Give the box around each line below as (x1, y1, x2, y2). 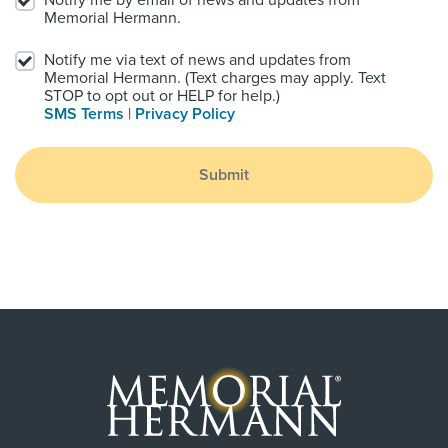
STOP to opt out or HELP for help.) (44, 86, 280, 107)
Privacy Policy (135, 104, 235, 125)
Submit (199, 165, 249, 186)
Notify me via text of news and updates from (44, 50, 351, 71)
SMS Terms (44, 104, 124, 125)
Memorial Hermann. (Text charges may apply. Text (44, 68, 386, 89)
